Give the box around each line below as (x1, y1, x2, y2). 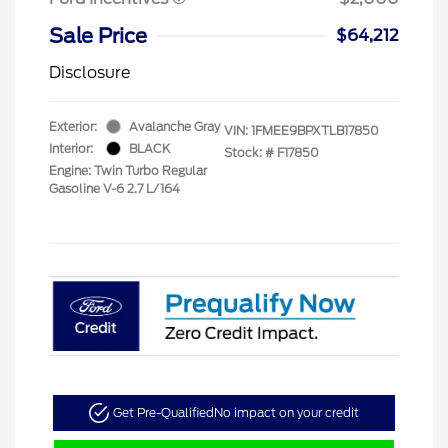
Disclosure (49, 62, 130, 82)
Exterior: (49, 118, 97, 134)
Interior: (49, 140, 93, 156)
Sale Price (49, 23, 147, 48)
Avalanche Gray (129, 118, 220, 134)
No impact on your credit (213, 405, 359, 421)
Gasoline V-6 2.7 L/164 (49, 180, 180, 196)
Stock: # (224, 144, 274, 160)
